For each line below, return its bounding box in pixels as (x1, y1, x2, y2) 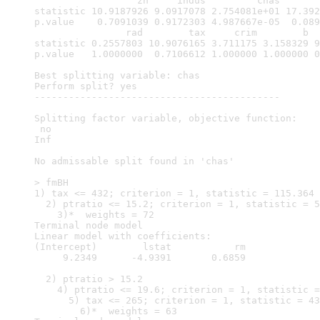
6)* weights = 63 (34, 306, 183, 316)
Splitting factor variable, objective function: (34, 113, 303, 124)
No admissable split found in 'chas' (34, 156, 234, 166)
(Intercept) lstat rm (34, 241, 257, 252)
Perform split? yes (34, 81, 137, 91)
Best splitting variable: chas (34, 70, 200, 81)
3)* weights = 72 (34, 209, 160, 220)
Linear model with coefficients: (34, 231, 211, 241)
